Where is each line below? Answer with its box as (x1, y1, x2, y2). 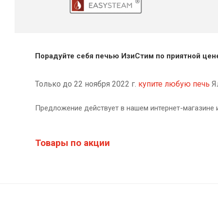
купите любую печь (138, 79, 210, 89)
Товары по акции (35, 138, 110, 149)
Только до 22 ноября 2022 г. (35, 79, 138, 89)
